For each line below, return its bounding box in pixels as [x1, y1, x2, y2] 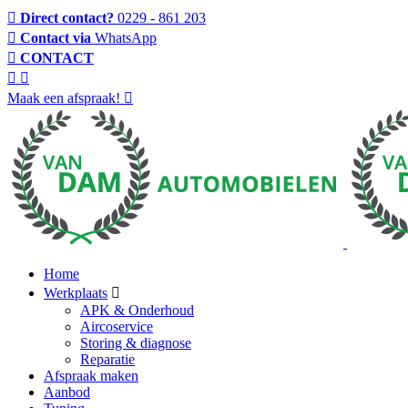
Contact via [20, 30, 91, 46]
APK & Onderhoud [80, 302, 194, 318]
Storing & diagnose [80, 335, 191, 351]
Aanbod [44, 384, 90, 400]
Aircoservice [80, 319, 153, 334]
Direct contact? [20, 10, 114, 25]
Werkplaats [44, 285, 107, 301]
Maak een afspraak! [7, 90, 120, 106]
